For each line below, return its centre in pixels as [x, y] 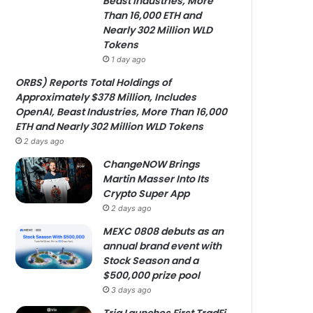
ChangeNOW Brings [152, 164]
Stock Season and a [151, 261]
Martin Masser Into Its [156, 179]
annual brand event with [162, 246]
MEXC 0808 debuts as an [163, 231]
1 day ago [129, 59]
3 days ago [132, 290]
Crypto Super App [146, 194]
